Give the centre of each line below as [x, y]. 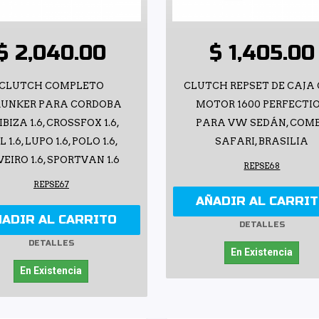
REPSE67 [51, 184]
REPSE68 [262, 166]
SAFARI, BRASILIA [262, 141]
